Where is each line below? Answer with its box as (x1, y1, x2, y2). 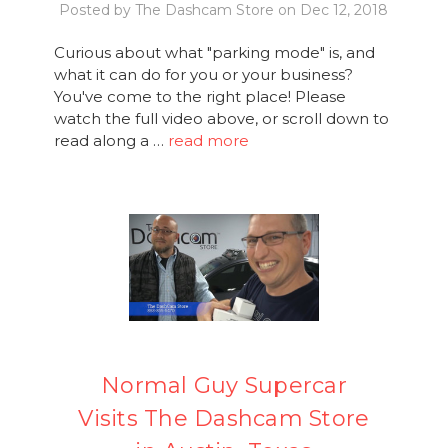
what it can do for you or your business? (53, 64, 353, 84)
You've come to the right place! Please (53, 86, 346, 106)
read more (167, 130, 249, 150)
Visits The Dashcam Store (78, 404, 370, 432)
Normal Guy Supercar (101, 371, 347, 399)
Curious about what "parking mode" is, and (53, 42, 375, 62)
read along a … (53, 130, 168, 150)
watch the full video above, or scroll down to (53, 108, 389, 128)
